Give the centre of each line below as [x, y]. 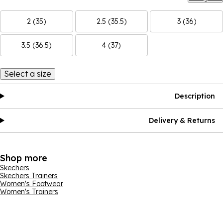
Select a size [28, 74]
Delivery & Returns [182, 120]
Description [195, 96]
